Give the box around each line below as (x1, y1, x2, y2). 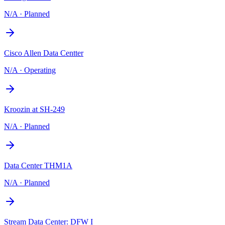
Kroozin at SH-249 (4, 104, 65, 114)
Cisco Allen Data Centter (4, 48, 83, 57)
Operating (24, 65, 56, 74)
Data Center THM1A (4, 161, 72, 170)
